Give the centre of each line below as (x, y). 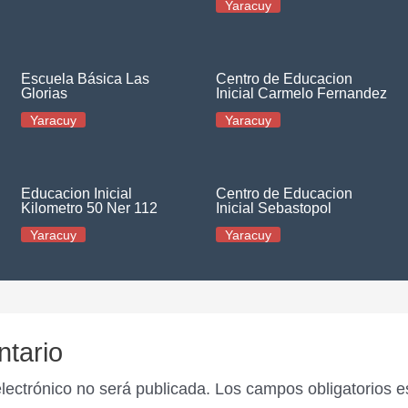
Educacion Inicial (76, 194)
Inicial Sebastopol (273, 208)
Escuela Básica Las (85, 79)
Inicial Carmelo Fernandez (301, 93)
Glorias (44, 93)
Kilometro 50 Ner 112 (89, 208)
